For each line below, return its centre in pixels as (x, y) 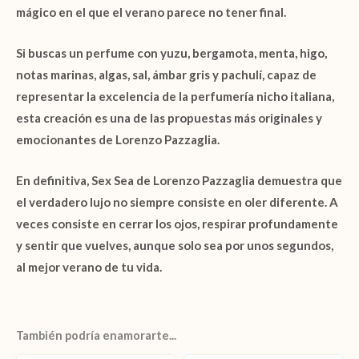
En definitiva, (54, 180)
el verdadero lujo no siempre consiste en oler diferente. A (177, 202)
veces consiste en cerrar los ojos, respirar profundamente (177, 223)
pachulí (242, 74)
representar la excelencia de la (103, 96)
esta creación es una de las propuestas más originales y (169, 117)
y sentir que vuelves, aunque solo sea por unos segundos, (175, 245)
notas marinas (55, 74)
